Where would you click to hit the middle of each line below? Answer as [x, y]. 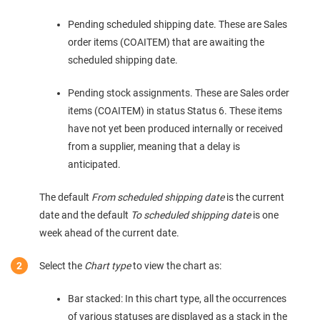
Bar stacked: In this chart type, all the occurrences [177, 299]
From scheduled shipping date [158, 197]
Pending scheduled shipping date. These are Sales [177, 25]
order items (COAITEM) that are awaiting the [166, 42]
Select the [62, 266]
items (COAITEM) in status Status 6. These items [175, 111]
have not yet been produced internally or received [175, 129]
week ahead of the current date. [109, 233]
